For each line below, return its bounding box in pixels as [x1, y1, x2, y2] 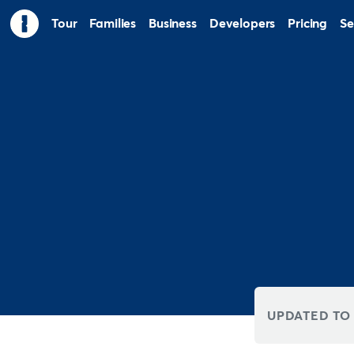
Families [89, 15, 137, 32]
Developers [209, 15, 276, 32]
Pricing [288, 15, 328, 32]
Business [149, 15, 197, 32]
